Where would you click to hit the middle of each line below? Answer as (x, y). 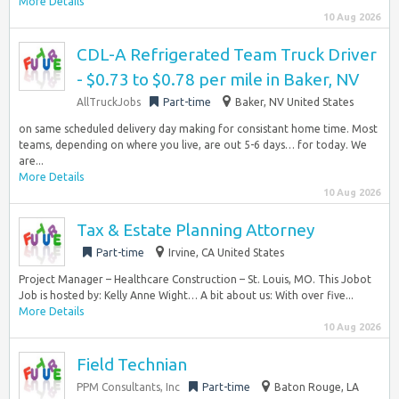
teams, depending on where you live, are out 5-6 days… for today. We (193, 145)
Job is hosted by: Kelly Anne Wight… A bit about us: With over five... (186, 295)
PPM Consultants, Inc (128, 387)
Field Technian (132, 364)
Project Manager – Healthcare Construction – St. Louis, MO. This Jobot (195, 279)
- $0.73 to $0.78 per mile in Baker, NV (218, 79)
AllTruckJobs (109, 102)
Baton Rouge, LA (317, 387)
